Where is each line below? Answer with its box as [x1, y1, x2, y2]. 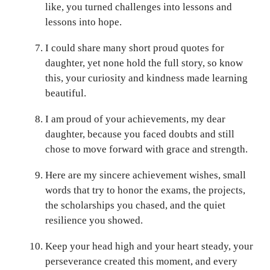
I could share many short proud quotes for [45, 42, 224, 54]
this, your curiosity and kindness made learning [45, 72, 248, 84]
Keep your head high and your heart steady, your [45, 240, 253, 252]
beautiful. [45, 87, 86, 99]
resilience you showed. [45, 214, 143, 226]
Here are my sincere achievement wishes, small [45, 169, 246, 181]
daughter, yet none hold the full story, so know [45, 57, 243, 69]
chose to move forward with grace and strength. [45, 143, 248, 155]
